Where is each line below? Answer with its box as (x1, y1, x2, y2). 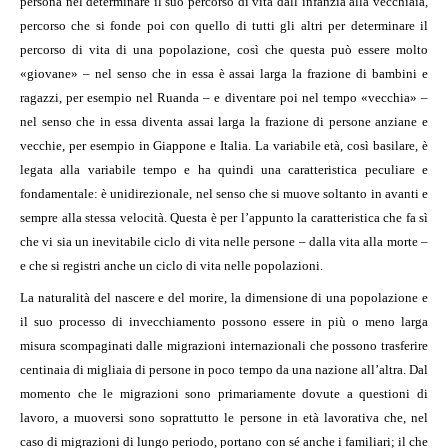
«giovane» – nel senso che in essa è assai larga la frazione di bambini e (20, 66, 428, 82)
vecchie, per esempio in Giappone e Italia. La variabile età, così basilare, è (20, 138, 428, 154)
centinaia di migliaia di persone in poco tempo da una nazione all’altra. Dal (20, 362, 428, 378)
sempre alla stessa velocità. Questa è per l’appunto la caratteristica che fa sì (20, 210, 428, 226)
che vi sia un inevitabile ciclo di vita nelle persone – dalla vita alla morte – (20, 234, 428, 250)
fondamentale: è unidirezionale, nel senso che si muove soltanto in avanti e (20, 186, 428, 202)
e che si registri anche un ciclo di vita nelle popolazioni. (20, 258, 323, 274)
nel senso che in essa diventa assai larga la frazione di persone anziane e (20, 114, 428, 130)
